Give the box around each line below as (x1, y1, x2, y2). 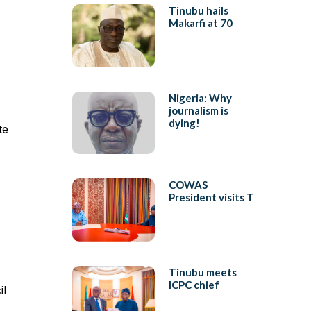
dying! (168, 116, 200, 129)
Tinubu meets (168, 265, 237, 278)
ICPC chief (168, 278, 219, 291)
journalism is (168, 103, 228, 117)
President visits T (168, 191, 254, 204)
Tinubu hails (168, 4, 228, 17)
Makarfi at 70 (168, 17, 233, 30)
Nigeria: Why (168, 91, 232, 104)
